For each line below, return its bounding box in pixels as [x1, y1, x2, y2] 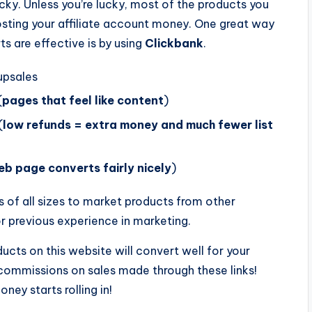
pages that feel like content [2, 93, 164, 108]
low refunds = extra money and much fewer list [3, 117, 273, 132]
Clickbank [145, 36, 203, 50]
